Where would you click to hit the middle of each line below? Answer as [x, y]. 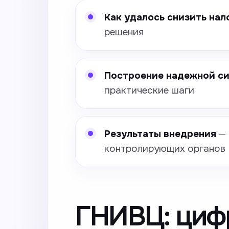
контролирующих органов [165, 149]
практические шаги [149, 90]
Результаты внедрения [160, 134]
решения [124, 32]
